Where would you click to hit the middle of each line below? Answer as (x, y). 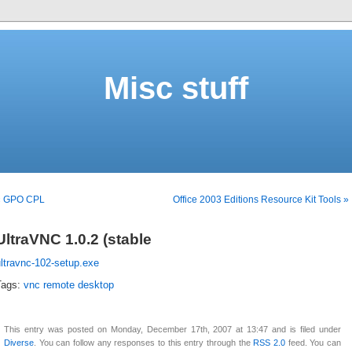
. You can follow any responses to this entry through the (144, 343)
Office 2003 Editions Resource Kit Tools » (261, 200)
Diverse (19, 343)
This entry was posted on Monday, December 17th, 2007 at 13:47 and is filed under (172, 330)
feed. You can (313, 343)
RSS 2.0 (269, 343)
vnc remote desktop (69, 286)
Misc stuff (176, 88)
